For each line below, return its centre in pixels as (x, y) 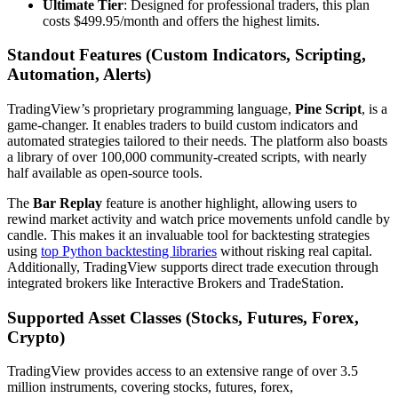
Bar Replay (68, 203)
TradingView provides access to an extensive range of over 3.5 (183, 371)
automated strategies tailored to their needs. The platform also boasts (197, 141)
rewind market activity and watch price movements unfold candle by (199, 219)
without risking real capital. (295, 251)
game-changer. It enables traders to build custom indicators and (183, 125)
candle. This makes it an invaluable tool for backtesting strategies (188, 235)
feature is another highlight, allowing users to (230, 203)
